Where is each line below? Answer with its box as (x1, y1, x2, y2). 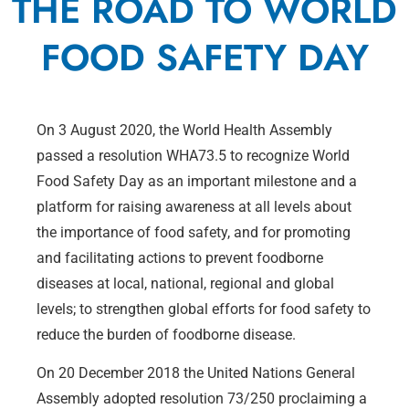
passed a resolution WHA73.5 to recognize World (37, 146, 350, 164)
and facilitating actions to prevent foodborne (37, 248, 323, 267)
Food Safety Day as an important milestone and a (37, 172, 357, 190)
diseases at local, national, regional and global (37, 274, 334, 292)
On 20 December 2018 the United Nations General (37, 363, 355, 382)
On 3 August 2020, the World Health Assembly (37, 121, 332, 139)
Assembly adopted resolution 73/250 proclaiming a (37, 389, 367, 407)
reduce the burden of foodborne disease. (37, 325, 296, 343)
